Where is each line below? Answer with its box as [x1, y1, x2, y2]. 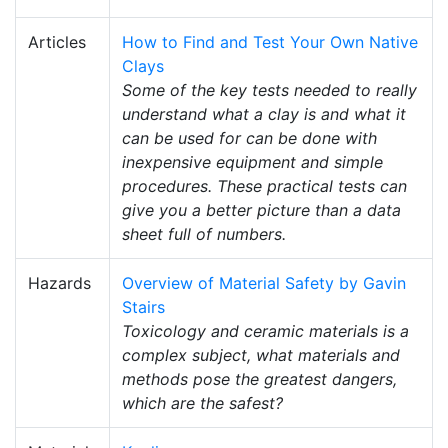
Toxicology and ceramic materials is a [122, 321, 409, 341]
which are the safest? [122, 393, 283, 413]
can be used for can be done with [122, 128, 377, 148]
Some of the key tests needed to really [122, 80, 417, 100]
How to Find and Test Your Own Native [122, 32, 418, 52]
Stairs [122, 297, 165, 317]
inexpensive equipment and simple [122, 152, 383, 172]
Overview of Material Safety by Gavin [122, 273, 406, 293]
